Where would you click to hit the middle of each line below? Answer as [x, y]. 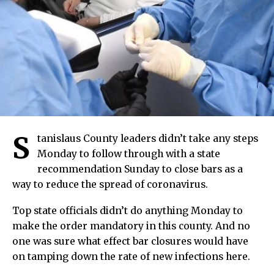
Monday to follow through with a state [129, 154]
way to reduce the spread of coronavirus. [110, 184]
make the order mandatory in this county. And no [131, 226]
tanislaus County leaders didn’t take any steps [148, 138]
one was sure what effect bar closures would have [130, 241]
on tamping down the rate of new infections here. [131, 256]
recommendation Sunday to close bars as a [140, 169]
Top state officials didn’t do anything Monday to [128, 210]
